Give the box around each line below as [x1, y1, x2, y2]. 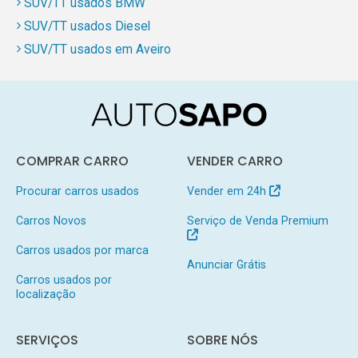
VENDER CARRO [186, 153, 283, 170]
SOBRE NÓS [186, 332, 258, 349]
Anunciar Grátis [186, 257, 266, 271]
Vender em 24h [186, 185, 269, 198]
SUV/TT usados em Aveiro [23, 42, 171, 58]
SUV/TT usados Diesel [23, 18, 150, 34]
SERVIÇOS [15, 332, 78, 349]
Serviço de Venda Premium [186, 213, 328, 227]
